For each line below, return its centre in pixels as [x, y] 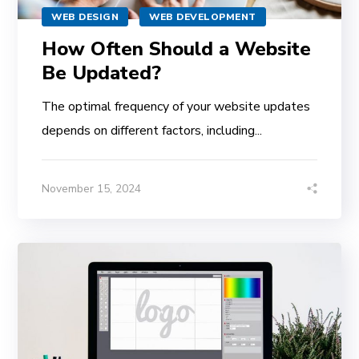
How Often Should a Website [177, 48]
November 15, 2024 [92, 188]
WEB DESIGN [85, 16]
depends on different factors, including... [152, 130]
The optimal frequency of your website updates [176, 106]
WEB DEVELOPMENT [203, 16]
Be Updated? [102, 73]
